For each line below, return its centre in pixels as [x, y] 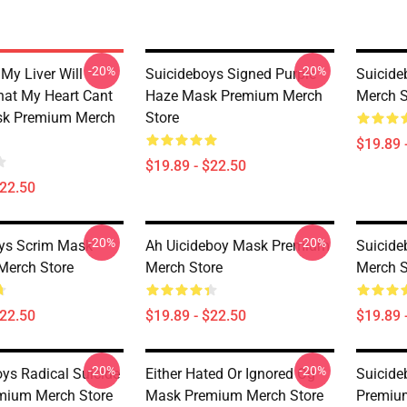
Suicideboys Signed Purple [231, 74]
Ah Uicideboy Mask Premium [238, 246]
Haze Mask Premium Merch [234, 96]
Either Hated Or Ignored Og [230, 374]
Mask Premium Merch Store [234, 396]
